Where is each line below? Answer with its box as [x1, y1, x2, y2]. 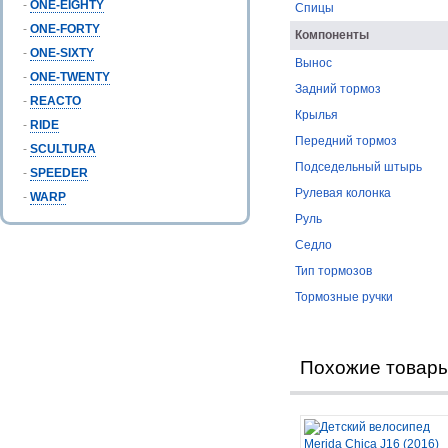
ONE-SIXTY [30, 46, 94, 60]
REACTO [30, 94, 81, 108]
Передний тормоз [294, 134, 397, 148]
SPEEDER [30, 166, 88, 180]
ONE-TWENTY [30, 70, 110, 84]
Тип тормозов [294, 264, 372, 278]
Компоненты [294, 28, 369, 42]
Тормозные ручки [294, 290, 393, 304]
